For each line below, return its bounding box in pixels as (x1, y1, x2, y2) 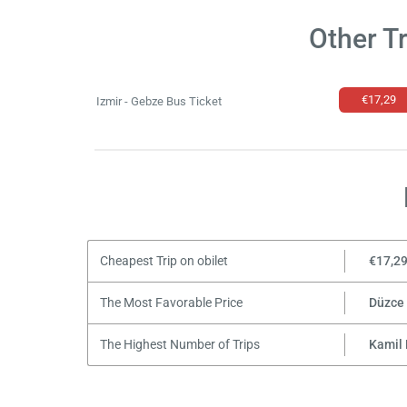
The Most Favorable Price (99, 294, 243, 311)
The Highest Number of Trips (99, 336, 260, 352)
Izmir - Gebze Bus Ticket (96, 94, 223, 109)
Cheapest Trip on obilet (99, 253, 228, 269)
